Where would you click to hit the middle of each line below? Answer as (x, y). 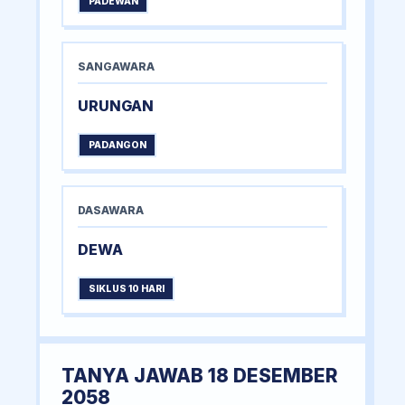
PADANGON (117, 146)
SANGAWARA (116, 67)
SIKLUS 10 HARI (126, 289)
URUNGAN (116, 106)
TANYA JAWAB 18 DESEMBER (199, 376)
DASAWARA (111, 211)
